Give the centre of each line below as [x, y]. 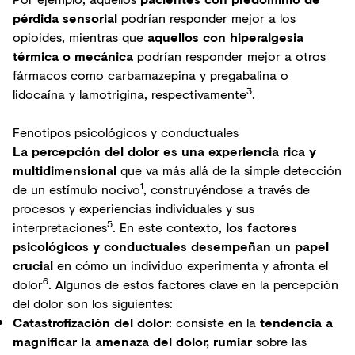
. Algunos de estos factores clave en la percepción [193, 284]
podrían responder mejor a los [208, 18]
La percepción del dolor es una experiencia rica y [164, 151]
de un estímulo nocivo [76, 189]
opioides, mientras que [80, 37]
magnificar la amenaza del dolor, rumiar [132, 341]
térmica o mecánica [73, 56]
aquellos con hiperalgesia [225, 37]
